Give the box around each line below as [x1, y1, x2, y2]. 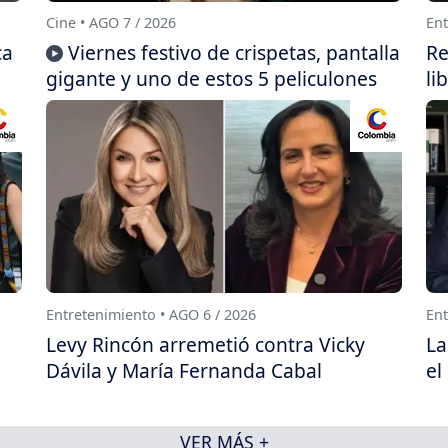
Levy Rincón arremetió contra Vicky [46, 331, 365, 359]
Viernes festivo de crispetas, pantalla [68, 39, 400, 67]
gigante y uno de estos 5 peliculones [46, 65, 377, 93]
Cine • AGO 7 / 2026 [46, 13, 176, 33]
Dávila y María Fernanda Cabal [46, 357, 322, 385]
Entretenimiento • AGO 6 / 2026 [46, 304, 256, 324]
